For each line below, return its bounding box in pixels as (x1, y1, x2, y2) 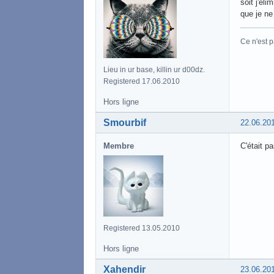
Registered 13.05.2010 (103, 224, 180, 233)
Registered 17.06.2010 (103, 77, 180, 86)
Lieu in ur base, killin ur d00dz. (103, 65, 205, 75)
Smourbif (103, 117, 146, 128)
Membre (103, 141, 134, 151)
